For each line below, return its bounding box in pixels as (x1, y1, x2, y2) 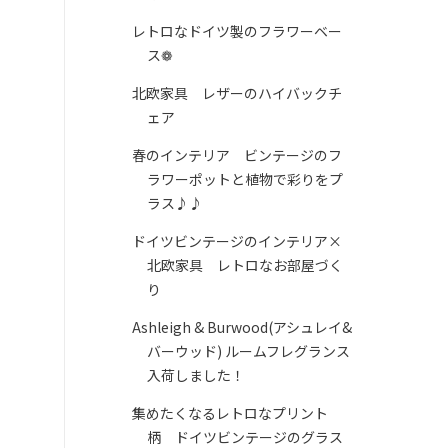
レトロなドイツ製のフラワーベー (131, 21, 342, 42)
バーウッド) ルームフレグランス (146, 341, 350, 362)
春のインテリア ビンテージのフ (131, 145, 342, 166)
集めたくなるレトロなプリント (131, 403, 328, 424)
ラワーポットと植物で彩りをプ (146, 169, 343, 190)
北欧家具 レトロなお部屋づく (146, 255, 343, 276)
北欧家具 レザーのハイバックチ (131, 83, 342, 104)
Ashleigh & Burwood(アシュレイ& (131, 317, 352, 338)
